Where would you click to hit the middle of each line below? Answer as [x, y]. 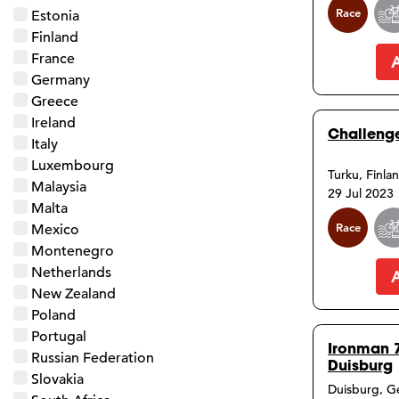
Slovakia [57, 379]
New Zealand [73, 293]
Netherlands [71, 272]
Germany [61, 80]
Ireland [53, 122]
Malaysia [59, 187]
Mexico [55, 229]
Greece [55, 101]
